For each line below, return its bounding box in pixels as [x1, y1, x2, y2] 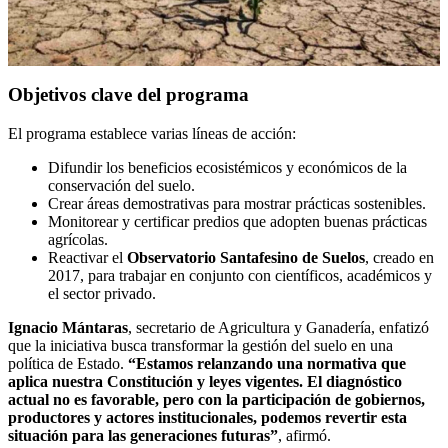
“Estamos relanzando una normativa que [124, 355, 406, 373]
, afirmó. [278, 427, 331, 445]
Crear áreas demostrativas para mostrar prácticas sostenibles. [48, 195, 426, 213]
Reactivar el [48, 249, 127, 267]
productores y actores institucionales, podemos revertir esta [8, 409, 407, 427]
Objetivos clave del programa [8, 84, 249, 106]
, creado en [365, 249, 434, 267]
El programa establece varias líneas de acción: [8, 125, 296, 143]
